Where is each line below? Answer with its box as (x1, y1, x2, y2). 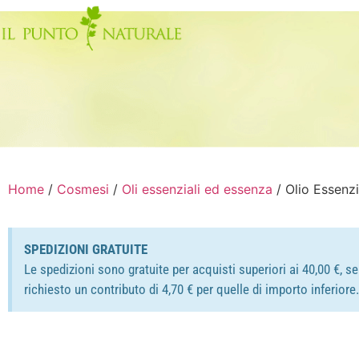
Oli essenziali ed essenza (122, 181, 272, 198)
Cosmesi (57, 181, 109, 198)
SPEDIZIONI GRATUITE (24, 241, 147, 258)
